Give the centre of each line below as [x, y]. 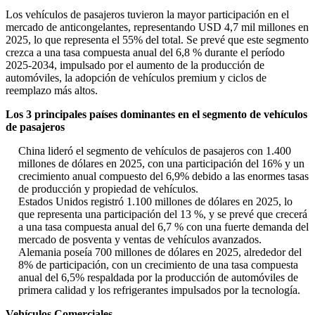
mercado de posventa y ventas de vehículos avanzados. [140, 240]
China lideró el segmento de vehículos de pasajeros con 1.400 [155, 151]
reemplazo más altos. [52, 91]
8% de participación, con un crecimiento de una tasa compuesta [158, 265]
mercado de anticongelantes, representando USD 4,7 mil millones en [157, 27]
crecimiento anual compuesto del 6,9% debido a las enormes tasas [163, 176]
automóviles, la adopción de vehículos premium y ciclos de [136, 78]
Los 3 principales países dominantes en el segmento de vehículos [156, 115]
